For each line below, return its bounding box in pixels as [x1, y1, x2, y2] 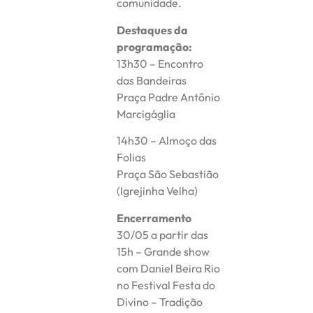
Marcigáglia [117, 106, 176, 121]
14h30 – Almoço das [117, 133, 217, 148]
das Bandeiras [117, 73, 187, 87]
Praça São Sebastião [117, 167, 219, 182]
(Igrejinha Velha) [117, 184, 198, 198]
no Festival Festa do [117, 277, 216, 292]
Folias [117, 150, 147, 165]
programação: [117, 39, 193, 54]
